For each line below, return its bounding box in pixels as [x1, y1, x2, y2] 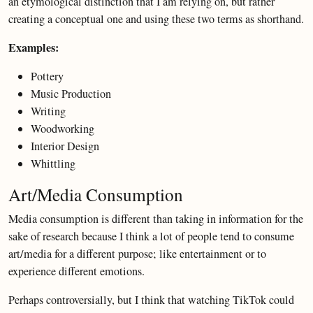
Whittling [31, 156, 75, 171]
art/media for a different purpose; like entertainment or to [8, 246, 266, 261]
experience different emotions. [8, 263, 145, 279]
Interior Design [31, 138, 99, 154]
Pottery [31, 68, 64, 84]
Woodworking [31, 121, 94, 136]
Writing [31, 103, 66, 119]
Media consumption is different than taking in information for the [8, 211, 303, 226]
